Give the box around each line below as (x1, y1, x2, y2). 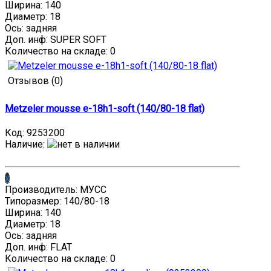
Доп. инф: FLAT (5, 241, 72, 253)
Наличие (5, 139, 43, 150)
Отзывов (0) (8, 75, 63, 87)
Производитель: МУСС (5, 184, 106, 195)
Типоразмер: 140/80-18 (5, 195, 109, 207)
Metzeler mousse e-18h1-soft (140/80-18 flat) (5, 102, 204, 114)
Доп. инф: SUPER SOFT (5, 34, 106, 46)
